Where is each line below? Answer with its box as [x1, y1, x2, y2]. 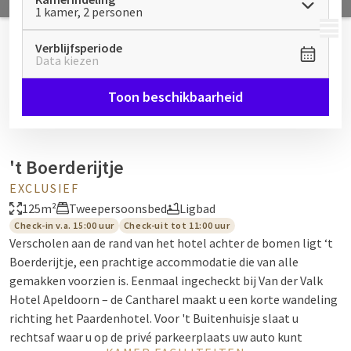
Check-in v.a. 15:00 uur [14, 219, 114, 231]
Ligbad [179, 201, 215, 216]
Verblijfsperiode [35, 40, 122, 56]
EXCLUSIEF [9, 180, 79, 196]
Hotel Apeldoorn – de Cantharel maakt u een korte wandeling [9, 291, 338, 307]
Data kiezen [35, 52, 99, 68]
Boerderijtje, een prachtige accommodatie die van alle [9, 254, 299, 270]
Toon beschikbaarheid [108, 88, 243, 106]
